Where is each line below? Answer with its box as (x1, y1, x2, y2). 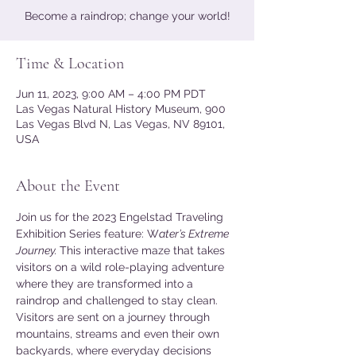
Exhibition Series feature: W (16, 227, 159, 240)
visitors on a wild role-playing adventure (16, 261, 227, 273)
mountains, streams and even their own (16, 327, 222, 340)
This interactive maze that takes (60, 244, 228, 257)
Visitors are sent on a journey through (16, 311, 213, 323)
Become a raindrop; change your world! (24, 10, 230, 22)
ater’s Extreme (159, 227, 231, 240)
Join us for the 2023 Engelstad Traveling (16, 211, 226, 223)
